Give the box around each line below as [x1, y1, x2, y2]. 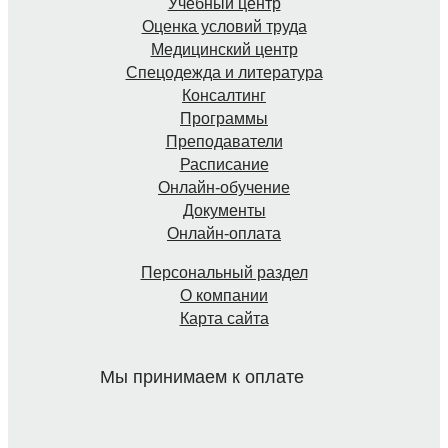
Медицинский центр [150, 41, 298, 59]
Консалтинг [182, 87, 266, 105]
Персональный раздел [140, 264, 308, 282]
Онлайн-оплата [167, 225, 281, 243]
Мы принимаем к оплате [99, 367, 309, 388]
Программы [180, 110, 268, 128]
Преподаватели [165, 133, 283, 151]
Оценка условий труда [141, 18, 307, 36]
